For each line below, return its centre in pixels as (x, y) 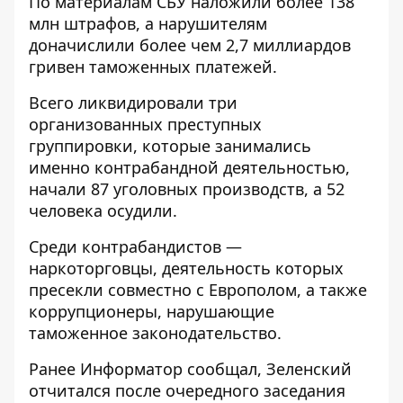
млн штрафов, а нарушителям (148, 23)
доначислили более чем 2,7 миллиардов (190, 45)
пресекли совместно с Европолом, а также (198, 290)
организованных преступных (145, 124)
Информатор (131, 369)
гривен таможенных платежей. (153, 67)
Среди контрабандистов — (135, 246)
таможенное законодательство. (155, 333)
